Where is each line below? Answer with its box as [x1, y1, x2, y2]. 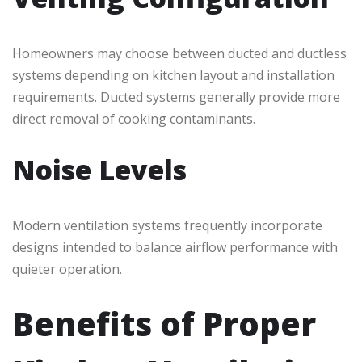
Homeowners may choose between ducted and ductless [12, 44, 347, 63]
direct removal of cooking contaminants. [12, 110, 255, 128]
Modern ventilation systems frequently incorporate [12, 217, 322, 235]
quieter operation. [12, 260, 122, 279]
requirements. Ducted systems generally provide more [12, 88, 340, 107]
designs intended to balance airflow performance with [12, 238, 338, 257]
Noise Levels [12, 151, 187, 189]
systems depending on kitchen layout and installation [12, 66, 335, 85]
